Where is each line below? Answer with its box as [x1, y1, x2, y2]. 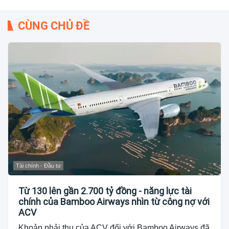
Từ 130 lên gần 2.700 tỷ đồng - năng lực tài [18, 185, 192, 196]
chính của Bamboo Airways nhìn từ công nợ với [18, 196, 210, 207]
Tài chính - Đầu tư [16, 162, 61, 169]
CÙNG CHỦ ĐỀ [18, 19, 89, 32]
